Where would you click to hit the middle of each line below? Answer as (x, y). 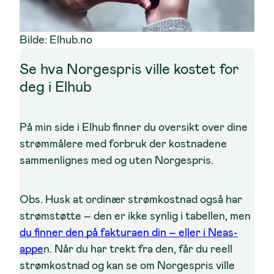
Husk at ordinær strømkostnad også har (143, 199)
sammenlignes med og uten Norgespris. (117, 161)
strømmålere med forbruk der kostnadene (123, 144)
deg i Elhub (56, 87)
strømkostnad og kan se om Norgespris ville (127, 265)
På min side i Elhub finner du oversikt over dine (134, 128)
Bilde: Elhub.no (56, 40)
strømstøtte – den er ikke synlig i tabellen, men (135, 216)
